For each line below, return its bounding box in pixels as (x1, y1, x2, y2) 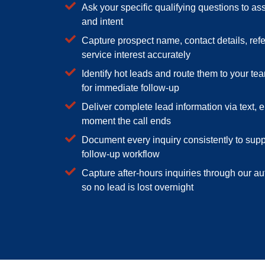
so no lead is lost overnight (81, 182, 193, 193)
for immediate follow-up (81, 83, 179, 93)
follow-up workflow (81, 149, 160, 160)
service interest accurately (81, 50, 190, 60)
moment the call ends (81, 116, 171, 127)
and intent (81, 17, 123, 27)
